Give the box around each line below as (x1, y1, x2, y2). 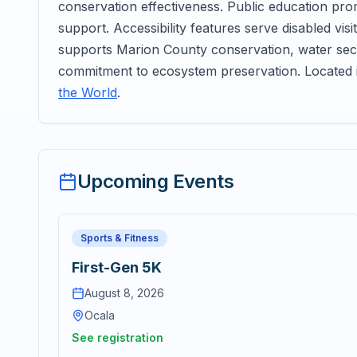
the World (58, 84, 117, 100)
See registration (72, 331, 163, 344)
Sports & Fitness (80, 232, 159, 244)
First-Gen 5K (72, 259, 162, 276)
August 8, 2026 (84, 286, 164, 300)
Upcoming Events (77, 170, 233, 193)
